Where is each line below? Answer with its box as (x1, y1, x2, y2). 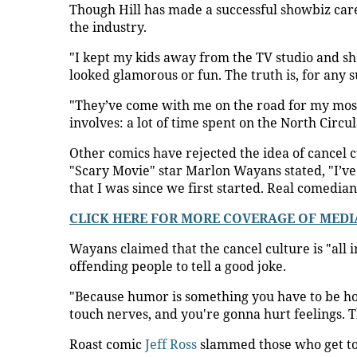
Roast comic (69, 335, 145, 353)
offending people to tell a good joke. (69, 257, 286, 275)
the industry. (69, 18, 150, 36)
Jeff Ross (145, 335, 197, 353)
